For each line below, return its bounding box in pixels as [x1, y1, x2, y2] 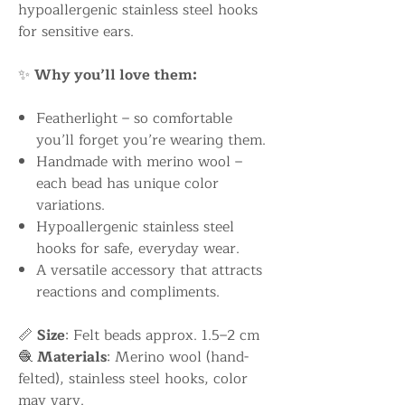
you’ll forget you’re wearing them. [36, 128, 266, 152]
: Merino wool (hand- [107, 345, 249, 369]
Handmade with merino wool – [36, 150, 242, 174]
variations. [36, 193, 105, 217]
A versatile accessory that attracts [36, 259, 262, 282]
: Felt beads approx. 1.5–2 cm [65, 324, 259, 347]
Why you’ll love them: [34, 63, 197, 87]
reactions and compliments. [36, 280, 220, 304]
